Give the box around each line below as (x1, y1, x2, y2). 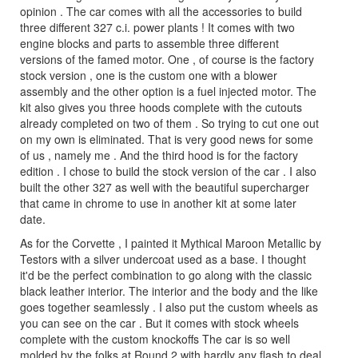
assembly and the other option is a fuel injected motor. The (20, 82, 316, 99)
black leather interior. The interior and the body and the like (20, 282, 318, 299)
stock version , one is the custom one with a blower (20, 66, 277, 83)
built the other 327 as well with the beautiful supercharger (20, 178, 309, 195)
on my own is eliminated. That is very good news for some (20, 130, 313, 147)
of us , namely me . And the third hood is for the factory (20, 146, 298, 163)
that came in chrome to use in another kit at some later (20, 194, 296, 211)
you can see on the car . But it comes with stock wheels (20, 314, 299, 331)
